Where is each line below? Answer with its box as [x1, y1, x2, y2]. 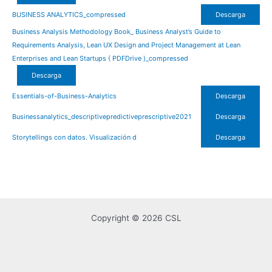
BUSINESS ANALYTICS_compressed [12, 10, 126, 19]
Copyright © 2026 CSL [90, 213, 182, 223]
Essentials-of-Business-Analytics [12, 91, 117, 100]
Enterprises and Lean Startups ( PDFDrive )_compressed [12, 53, 188, 63]
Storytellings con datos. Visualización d [12, 132, 137, 141]
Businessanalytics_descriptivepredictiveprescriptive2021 [12, 112, 191, 121]
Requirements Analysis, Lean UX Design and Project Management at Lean [12, 40, 240, 49]
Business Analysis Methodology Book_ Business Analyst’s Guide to [12, 27, 221, 36]
